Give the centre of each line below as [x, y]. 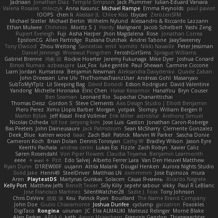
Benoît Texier [82, 186]
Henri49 [50, 173]
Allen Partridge [64, 40]
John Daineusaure [57, 129]
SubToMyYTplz [27, 84]
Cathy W [134, 141]
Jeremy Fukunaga [126, 59]
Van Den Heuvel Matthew [173, 160]
